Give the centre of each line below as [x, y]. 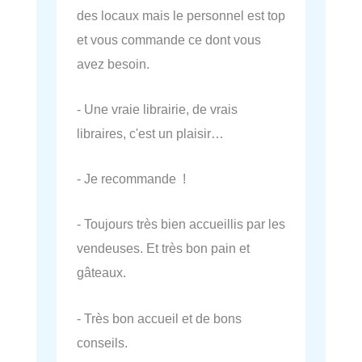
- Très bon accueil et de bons [159, 318]
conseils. [102, 342]
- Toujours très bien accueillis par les [181, 224]
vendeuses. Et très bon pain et [163, 248]
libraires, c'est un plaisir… [150, 133]
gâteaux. [101, 273]
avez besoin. [113, 63]
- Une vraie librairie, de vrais [157, 109]
